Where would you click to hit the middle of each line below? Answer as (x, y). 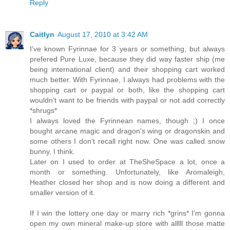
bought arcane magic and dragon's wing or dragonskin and (127, 131)
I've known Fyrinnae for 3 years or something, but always (127, 49)
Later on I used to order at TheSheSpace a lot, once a (127, 161)
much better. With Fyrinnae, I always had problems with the (127, 79)
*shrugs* (43, 110)
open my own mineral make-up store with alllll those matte (127, 223)
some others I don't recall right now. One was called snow (127, 141)
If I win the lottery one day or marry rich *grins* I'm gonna (127, 213)
